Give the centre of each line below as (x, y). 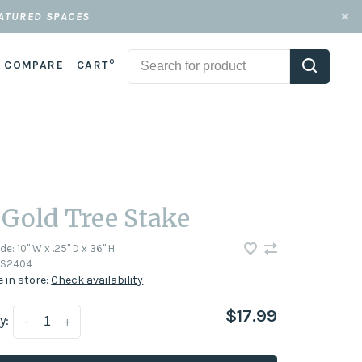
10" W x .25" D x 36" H (65, 248)
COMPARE (34, 65)
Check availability (97, 280)
